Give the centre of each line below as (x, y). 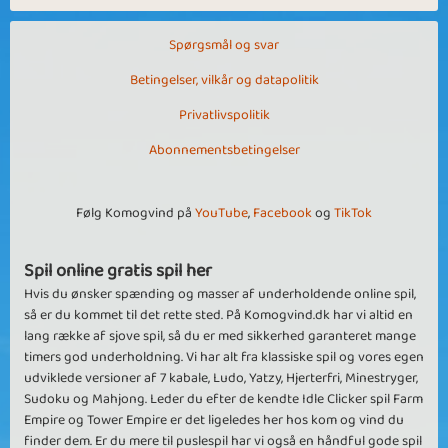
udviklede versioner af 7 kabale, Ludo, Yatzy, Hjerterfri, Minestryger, (221, 377)
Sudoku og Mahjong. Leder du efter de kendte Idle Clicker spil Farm (223, 398)
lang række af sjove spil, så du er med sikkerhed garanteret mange (220, 335)
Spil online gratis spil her (118, 270)
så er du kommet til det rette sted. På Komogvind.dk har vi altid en (218, 314)
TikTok (353, 212)
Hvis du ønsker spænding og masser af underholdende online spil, (220, 293)
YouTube (221, 212)
